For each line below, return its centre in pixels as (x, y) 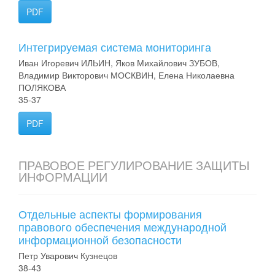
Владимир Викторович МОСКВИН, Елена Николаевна (126, 75)
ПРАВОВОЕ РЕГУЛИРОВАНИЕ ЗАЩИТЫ (134, 165)
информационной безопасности (100, 239)
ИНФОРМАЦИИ (63, 177)
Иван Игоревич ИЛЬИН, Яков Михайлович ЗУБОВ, (119, 63)
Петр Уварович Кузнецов (68, 255)
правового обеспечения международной (122, 227)
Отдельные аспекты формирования (110, 214)
